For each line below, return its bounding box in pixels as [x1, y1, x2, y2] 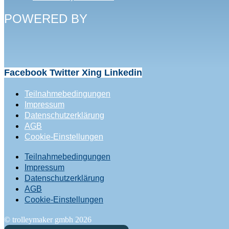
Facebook [4, 67, 47, 78]
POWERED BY [4, 12, 87, 26]
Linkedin [104, 67, 142, 78]
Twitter [50, 67, 79, 78]
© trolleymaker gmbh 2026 [4, 215, 91, 224]
